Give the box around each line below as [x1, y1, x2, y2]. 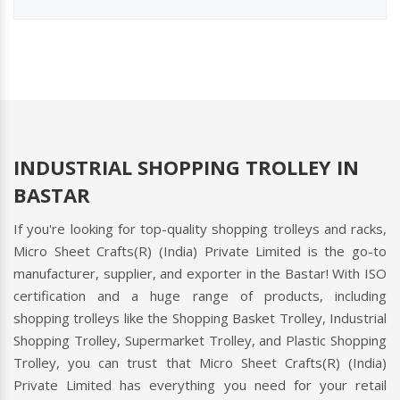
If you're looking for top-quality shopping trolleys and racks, [13, 219, 387, 237]
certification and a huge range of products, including [13, 286, 387, 304]
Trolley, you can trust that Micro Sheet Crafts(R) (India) [13, 353, 387, 371]
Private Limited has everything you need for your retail [13, 375, 387, 394]
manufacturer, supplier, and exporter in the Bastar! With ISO [13, 263, 387, 282]
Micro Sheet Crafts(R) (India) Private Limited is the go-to [13, 241, 387, 260]
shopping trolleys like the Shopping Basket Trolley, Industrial [13, 308, 387, 327]
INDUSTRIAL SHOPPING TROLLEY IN [13, 153, 359, 180]
